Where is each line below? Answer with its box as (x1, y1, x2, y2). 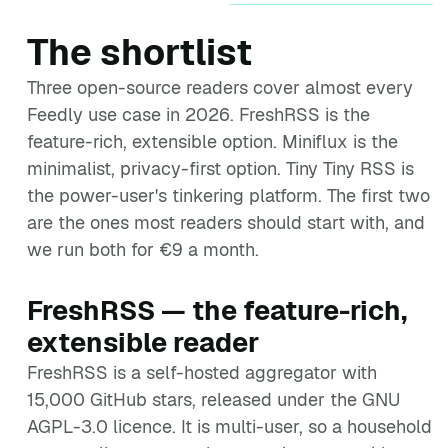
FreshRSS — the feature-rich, (27, 293, 407, 328)
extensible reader (27, 325, 259, 360)
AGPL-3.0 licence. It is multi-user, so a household (27, 415, 432, 438)
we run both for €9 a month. (27, 238, 259, 261)
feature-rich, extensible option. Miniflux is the (27, 130, 398, 153)
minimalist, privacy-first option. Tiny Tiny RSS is (27, 157, 414, 180)
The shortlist (27, 29, 252, 76)
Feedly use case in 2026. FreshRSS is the (27, 103, 370, 126)
